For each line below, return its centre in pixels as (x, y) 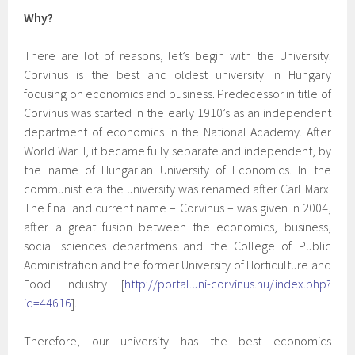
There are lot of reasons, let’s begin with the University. (177, 55)
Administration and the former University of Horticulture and (177, 264)
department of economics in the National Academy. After (177, 131)
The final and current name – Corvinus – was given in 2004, (177, 207)
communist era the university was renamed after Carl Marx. (177, 188)
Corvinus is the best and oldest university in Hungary (177, 74)
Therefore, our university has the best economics (177, 340)
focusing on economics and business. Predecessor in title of (177, 93)
